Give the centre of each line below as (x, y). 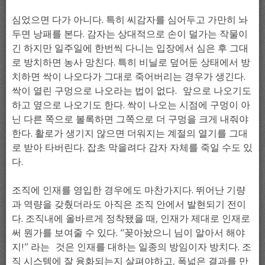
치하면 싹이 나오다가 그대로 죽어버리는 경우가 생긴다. (129, 76)
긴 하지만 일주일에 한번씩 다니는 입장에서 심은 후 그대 (130, 48)
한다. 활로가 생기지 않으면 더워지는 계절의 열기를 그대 (130, 133)
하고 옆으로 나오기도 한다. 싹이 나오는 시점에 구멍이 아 (131, 104)
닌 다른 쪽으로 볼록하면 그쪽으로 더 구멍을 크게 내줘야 (130, 119)
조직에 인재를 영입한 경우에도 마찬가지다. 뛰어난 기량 (129, 190)
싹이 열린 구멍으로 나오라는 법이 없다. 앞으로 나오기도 (132, 90)
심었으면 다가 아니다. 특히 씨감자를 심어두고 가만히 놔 (130, 19)
